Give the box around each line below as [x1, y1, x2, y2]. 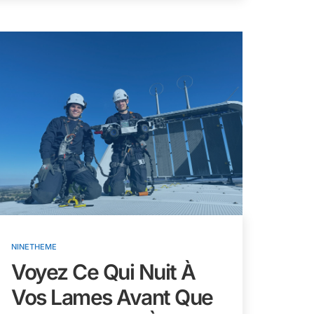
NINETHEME [11, 242, 57, 252]
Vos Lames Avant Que [11, 285, 213, 310]
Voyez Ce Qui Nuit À [11, 259, 196, 285]
